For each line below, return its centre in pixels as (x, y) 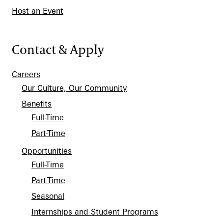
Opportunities (47, 151)
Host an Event (38, 11)
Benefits (37, 104)
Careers (26, 74)
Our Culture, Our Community (74, 88)
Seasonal (48, 196)
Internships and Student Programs (95, 212)
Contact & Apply (58, 50)
